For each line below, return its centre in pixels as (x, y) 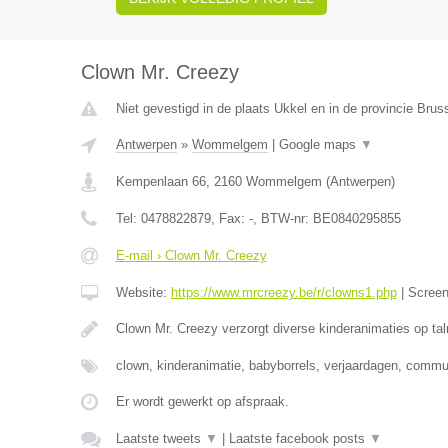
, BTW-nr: (282, 219)
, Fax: (229, 219)
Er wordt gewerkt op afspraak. (202, 402)
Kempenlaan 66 (160, 182)
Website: (143, 293)
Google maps (319, 145)
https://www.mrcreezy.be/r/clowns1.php (283, 293)
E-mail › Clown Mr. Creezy (191, 256)
